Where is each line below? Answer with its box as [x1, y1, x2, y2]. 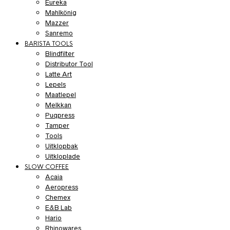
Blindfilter [45, 50, 74, 58]
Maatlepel [45, 91, 76, 99]
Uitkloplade [45, 152, 80, 161]
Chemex [45, 194, 70, 202]
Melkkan [45, 101, 71, 109]
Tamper [45, 122, 69, 130]
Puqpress [45, 111, 74, 120]
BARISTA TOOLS [25, 40, 73, 48]
